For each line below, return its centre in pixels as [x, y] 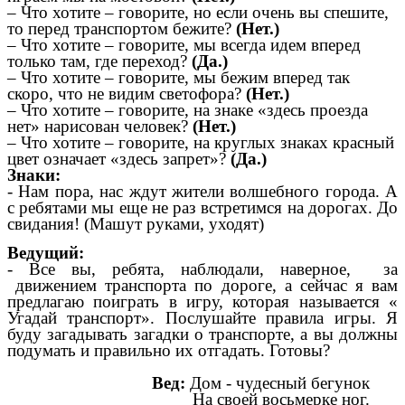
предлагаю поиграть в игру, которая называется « [202, 301]
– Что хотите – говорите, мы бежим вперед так [179, 78]
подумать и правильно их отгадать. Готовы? [169, 350]
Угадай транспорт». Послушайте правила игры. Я [202, 317]
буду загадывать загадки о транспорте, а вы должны [202, 334]
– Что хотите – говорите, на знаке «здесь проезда [188, 110]
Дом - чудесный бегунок [278, 382]
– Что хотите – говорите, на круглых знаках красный [201, 143]
